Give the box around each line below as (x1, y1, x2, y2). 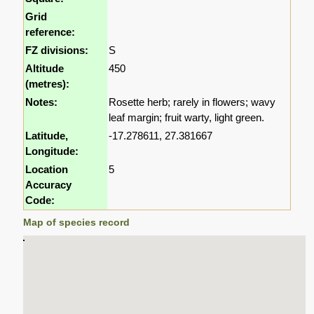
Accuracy (25, 178, 72, 191)
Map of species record (23, 217, 130, 228)
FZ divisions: (25, 43, 89, 56)
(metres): (25, 77, 70, 90)
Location (25, 163, 69, 175)
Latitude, (25, 129, 69, 142)
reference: (25, 25, 76, 38)
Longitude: (25, 144, 79, 157)
